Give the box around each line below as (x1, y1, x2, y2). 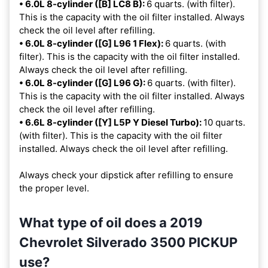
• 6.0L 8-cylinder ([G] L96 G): (19, 77, 147, 89)
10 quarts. (203, 117, 245, 129)
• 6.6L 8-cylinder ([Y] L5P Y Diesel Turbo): (19, 117, 203, 129)
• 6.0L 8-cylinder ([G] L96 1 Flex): (19, 38, 165, 50)
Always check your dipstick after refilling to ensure (19, 169, 233, 181)
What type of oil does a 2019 (19, 215, 203, 231)
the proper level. (19, 182, 89, 194)
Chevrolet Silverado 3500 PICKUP (19, 234, 237, 251)
